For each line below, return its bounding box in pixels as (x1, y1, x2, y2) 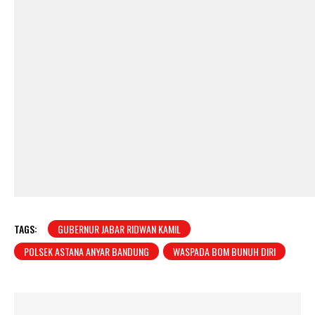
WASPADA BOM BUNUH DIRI (173, 244, 276, 259)
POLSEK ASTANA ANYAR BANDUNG (24, 244, 149, 259)
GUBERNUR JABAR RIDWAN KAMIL (58, 221, 181, 236)
